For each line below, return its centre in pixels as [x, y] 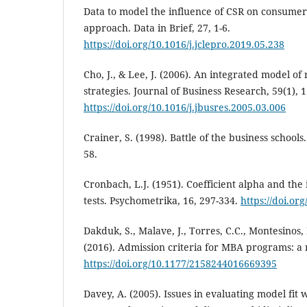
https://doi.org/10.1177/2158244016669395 [180, 264]
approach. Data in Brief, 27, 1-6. [157, 28]
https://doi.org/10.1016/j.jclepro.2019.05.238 [184, 45]
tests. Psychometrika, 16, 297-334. [162, 201]
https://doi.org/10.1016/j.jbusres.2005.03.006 [185, 108]
